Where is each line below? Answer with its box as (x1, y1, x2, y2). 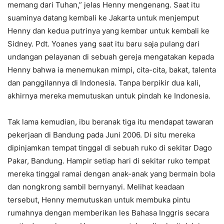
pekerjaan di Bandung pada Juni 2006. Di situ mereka (7, 130, 195, 140)
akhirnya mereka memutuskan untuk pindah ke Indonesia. (7, 91, 210, 101)
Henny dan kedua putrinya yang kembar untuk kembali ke (7, 26, 209, 36)
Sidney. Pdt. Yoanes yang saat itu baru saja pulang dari (7, 39, 199, 49)
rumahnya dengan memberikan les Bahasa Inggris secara (7, 208, 209, 218)
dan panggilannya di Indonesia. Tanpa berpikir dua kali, (7, 78, 200, 88)
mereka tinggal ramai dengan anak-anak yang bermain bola (7, 169, 215, 179)
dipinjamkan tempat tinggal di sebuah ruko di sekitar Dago (7, 143, 212, 153)
